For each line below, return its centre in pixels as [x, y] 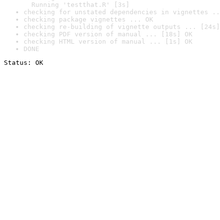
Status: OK [24, 63]
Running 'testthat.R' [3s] [77, 5]
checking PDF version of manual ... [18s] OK [108, 34]
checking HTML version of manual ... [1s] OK [108, 41]
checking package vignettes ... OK [88, 19]
